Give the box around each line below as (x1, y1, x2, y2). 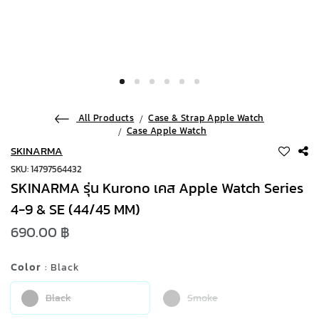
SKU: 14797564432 (11, 162, 82, 176)
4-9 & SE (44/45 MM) (11, 199, 140, 220)
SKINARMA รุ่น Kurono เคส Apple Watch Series (11, 177, 303, 199)
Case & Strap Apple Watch (148, 111, 264, 125)
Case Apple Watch (126, 124, 207, 137)
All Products (76, 111, 135, 125)
